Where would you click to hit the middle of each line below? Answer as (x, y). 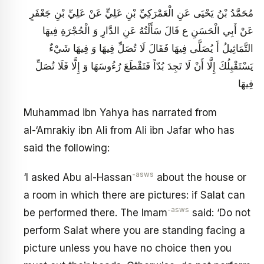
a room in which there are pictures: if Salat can (134, 195)
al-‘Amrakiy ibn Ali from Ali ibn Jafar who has (129, 131)
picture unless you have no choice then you (128, 248)
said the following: (67, 148)
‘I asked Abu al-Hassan (78, 177)
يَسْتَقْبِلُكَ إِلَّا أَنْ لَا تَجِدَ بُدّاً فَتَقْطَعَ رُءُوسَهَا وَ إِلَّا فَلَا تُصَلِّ (144, 66)
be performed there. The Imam (95, 212)
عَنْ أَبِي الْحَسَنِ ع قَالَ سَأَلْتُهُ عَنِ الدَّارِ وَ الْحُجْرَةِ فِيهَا (148, 30)
